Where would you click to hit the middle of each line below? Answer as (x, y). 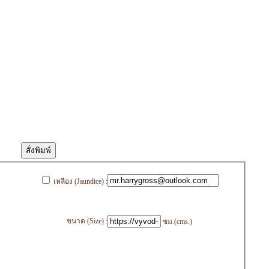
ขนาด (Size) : (87, 221)
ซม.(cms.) (177, 222)
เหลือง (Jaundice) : (80, 182)
